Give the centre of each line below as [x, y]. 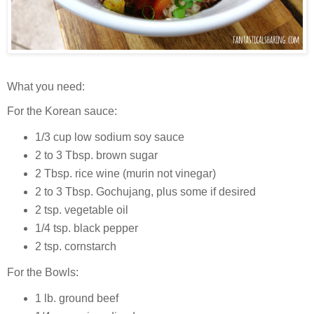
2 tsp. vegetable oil [81, 210]
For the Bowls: [43, 272]
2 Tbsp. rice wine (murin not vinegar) [125, 174]
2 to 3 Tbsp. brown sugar [96, 156]
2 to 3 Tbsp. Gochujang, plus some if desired [145, 192]
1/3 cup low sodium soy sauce [109, 137]
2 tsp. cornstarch [75, 246]
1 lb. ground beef [76, 298]
